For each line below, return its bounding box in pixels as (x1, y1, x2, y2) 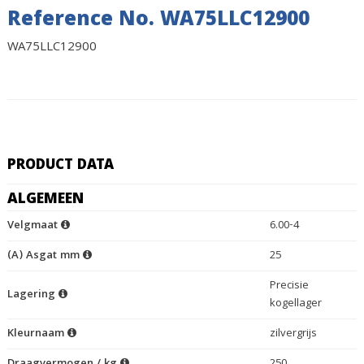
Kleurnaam (6, 325, 67, 344)
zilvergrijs (269, 325, 317, 344)
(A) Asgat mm (6, 247, 83, 266)
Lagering (6, 286, 58, 305)
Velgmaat (6, 217, 61, 236)
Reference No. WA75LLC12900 (6, 4, 310, 38)
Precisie (269, 277, 309, 296)
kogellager (269, 295, 322, 314)
